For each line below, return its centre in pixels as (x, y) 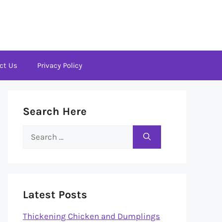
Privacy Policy (60, 65)
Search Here (55, 111)
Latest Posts (55, 195)
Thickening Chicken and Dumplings (91, 216)
